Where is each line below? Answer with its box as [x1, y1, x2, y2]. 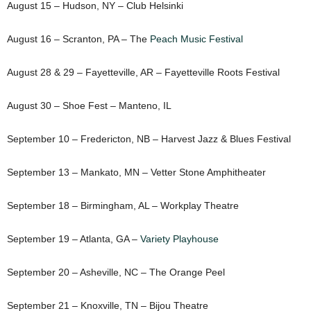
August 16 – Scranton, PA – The [7, 33, 150, 45]
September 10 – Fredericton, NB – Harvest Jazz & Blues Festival [7, 133, 291, 145]
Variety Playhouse [140, 233, 219, 245]
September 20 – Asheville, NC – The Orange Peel [7, 267, 225, 278]
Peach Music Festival [150, 33, 243, 45]
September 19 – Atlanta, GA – [7, 233, 140, 245]
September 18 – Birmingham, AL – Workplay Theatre [7, 200, 239, 212]
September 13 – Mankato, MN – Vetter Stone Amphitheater [7, 167, 266, 178]
